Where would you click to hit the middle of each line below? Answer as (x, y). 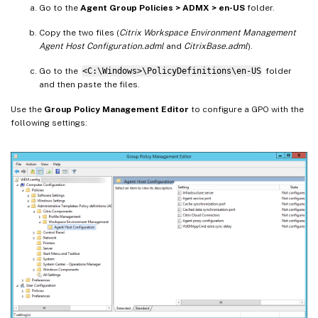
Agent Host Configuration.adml (102, 46)
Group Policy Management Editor (116, 109)
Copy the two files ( (79, 32)
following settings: (49, 122)
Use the (27, 109)
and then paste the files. (89, 84)
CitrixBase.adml (216, 46)
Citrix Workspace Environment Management (208, 32)
